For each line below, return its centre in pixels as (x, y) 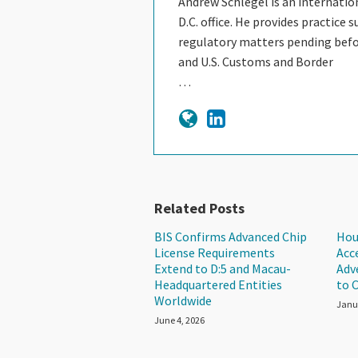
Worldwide (183, 300)
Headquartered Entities (219, 284)
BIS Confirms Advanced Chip (231, 236)
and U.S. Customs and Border (256, 61)
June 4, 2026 (180, 320)
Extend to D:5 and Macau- (223, 268)
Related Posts (199, 208)
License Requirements (215, 252)
